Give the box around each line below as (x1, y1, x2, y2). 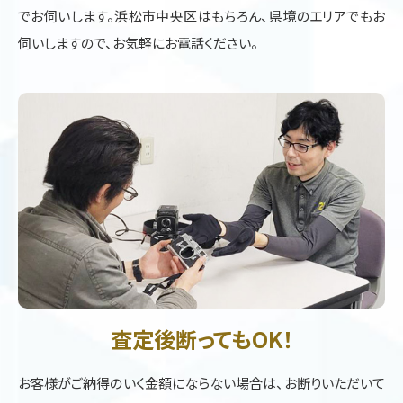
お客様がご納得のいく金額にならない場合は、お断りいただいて (18, 372, 385, 392)
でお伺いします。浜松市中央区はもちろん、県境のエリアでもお (18, 6, 385, 26)
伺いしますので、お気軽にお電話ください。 (18, 33, 258, 53)
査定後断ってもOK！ (110, 322, 293, 354)
